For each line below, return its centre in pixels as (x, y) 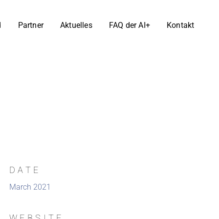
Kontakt (180, 25)
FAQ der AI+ (129, 25)
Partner (31, 25)
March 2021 (30, 187)
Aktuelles (76, 25)
